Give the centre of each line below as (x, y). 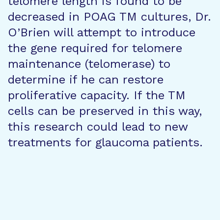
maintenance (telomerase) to (89, 64)
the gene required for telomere (95, 48)
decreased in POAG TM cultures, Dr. (110, 17)
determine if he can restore (86, 80)
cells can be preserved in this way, (105, 111)
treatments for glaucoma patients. (105, 142)
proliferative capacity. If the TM (97, 95)
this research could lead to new (98, 127)
